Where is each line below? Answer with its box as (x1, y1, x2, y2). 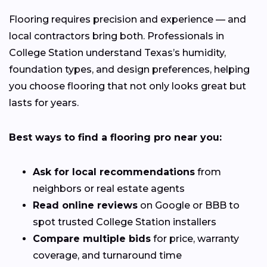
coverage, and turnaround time (33, 249, 182, 261)
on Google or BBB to (138, 199, 240, 211)
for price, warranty (151, 232, 239, 244)
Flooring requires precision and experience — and (9, 13, 246, 25)
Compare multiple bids (33, 232, 151, 244)
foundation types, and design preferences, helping (9, 63, 250, 75)
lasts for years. (9, 97, 79, 108)
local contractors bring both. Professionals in (9, 30, 224, 42)
